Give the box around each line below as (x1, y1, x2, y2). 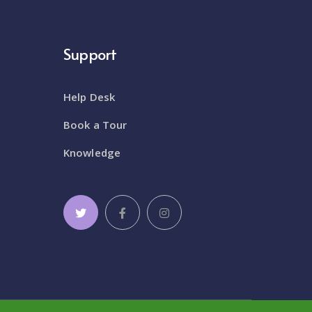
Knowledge (63, 145, 120, 159)
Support (63, 42, 117, 64)
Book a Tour (63, 117, 127, 132)
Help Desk (63, 89, 115, 104)
